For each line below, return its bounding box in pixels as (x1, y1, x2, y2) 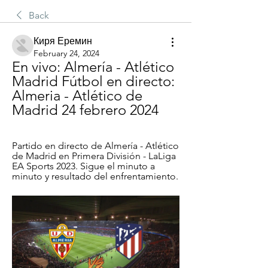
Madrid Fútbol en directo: (12, 72, 175, 90)
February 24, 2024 (33, 48, 99, 59)
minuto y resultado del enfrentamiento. (12, 170, 178, 182)
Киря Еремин (33, 35, 92, 47)
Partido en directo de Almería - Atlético (12, 140, 179, 151)
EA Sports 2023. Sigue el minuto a (12, 160, 155, 172)
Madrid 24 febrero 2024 (12, 101, 159, 118)
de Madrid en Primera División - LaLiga (12, 150, 176, 162)
